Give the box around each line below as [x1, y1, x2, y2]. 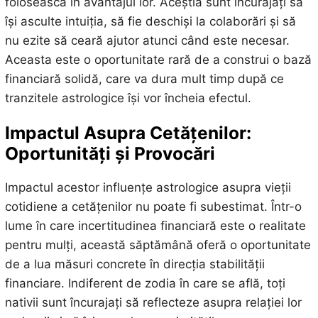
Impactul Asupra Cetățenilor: [4, 121, 251, 143]
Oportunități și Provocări [4, 142, 215, 164]
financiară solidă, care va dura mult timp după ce [4, 72, 284, 87]
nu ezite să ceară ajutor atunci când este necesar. [4, 33, 290, 48]
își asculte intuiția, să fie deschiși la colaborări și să [4, 14, 296, 29]
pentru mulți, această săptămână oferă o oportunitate [4, 237, 311, 252]
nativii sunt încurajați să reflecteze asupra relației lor [4, 295, 302, 309]
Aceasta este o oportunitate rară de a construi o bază [4, 53, 312, 67]
